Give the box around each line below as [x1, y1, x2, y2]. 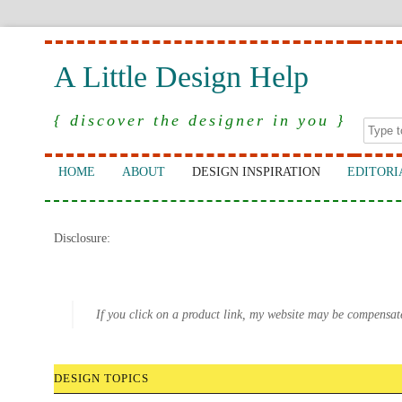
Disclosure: [54, 232, 110, 245]
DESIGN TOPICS [54, 371, 149, 385]
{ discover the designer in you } [54, 111, 345, 129]
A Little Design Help [54, 60, 309, 93]
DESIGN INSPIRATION [192, 165, 320, 179]
